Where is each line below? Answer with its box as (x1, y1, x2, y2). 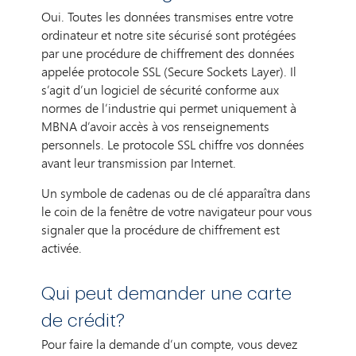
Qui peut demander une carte (41, 284, 292, 303)
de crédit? (41, 311, 126, 330)
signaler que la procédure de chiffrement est (41, 220, 281, 238)
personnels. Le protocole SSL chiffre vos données (41, 135, 305, 153)
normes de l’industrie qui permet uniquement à (41, 99, 297, 117)
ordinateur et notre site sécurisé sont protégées (41, 25, 297, 44)
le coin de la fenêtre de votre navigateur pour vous (41, 202, 313, 220)
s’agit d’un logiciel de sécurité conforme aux (41, 80, 280, 99)
